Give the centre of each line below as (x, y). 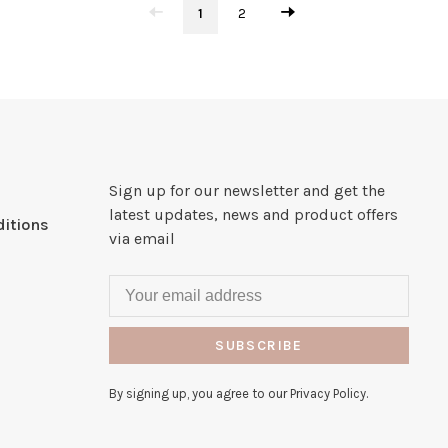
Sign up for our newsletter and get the (247, 191)
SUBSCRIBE (259, 346)
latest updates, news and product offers (253, 215)
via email (142, 239)
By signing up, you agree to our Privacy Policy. (238, 394)
